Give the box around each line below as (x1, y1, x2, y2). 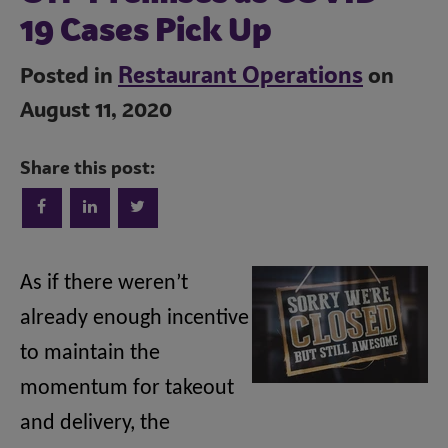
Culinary (179, 312, 269, 335)
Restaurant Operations (118, 66, 363, 89)
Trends (187, 159, 261, 182)
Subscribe (171, 387, 277, 410)
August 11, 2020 (20, 101, 172, 123)
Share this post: (20, 159, 155, 178)
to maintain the (20, 342, 160, 366)
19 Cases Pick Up (20, 17, 272, 50)
